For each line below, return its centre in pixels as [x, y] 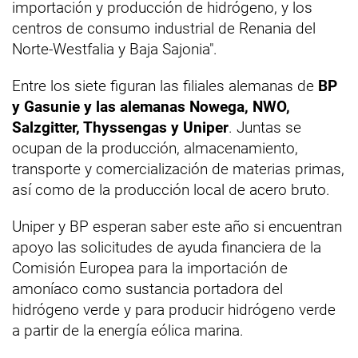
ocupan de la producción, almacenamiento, [155, 148]
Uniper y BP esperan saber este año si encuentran [177, 227]
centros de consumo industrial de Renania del [164, 28]
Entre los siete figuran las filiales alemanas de [165, 86]
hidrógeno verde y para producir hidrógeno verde [174, 310]
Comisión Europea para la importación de [150, 268]
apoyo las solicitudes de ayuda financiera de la [167, 247]
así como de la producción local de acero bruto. [171, 190]
